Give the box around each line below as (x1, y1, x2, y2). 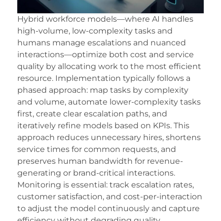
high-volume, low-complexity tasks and (17, 26, 173, 36)
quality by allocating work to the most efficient (17, 62, 201, 72)
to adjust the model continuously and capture (17, 204, 200, 214)
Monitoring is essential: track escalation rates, (17, 180, 194, 190)
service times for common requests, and (17, 145, 176, 154)
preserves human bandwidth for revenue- (17, 156, 183, 166)
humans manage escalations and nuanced (17, 38, 186, 48)
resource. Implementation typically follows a (17, 74, 190, 83)
